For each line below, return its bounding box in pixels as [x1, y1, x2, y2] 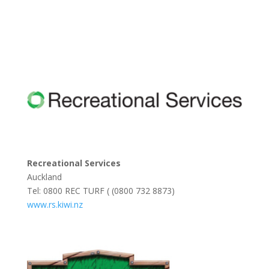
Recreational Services [26, 157, 121, 169]
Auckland [26, 171, 62, 183]
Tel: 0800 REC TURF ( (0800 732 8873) [26, 184, 175, 196]
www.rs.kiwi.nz [26, 198, 83, 210]
